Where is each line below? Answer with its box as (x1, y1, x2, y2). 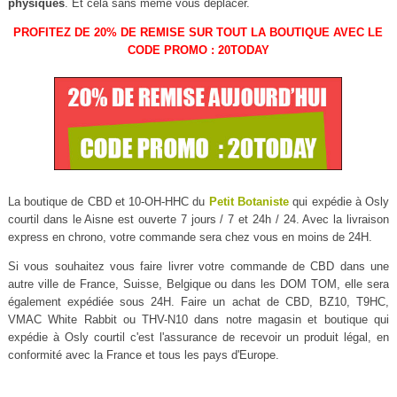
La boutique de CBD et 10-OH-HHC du (7, 195, 209, 209)
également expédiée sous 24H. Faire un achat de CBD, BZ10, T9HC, (7, 295, 390, 309)
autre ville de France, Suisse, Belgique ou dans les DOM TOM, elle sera (7, 277, 390, 292)
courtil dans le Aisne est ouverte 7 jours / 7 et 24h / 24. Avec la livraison (7, 213, 390, 227)
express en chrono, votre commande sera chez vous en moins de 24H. (7, 230, 372, 245)
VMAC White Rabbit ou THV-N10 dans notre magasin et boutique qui (7, 313, 390, 327)
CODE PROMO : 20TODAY (127, 43, 269, 57)
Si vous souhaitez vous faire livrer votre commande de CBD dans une (7, 260, 390, 274)
